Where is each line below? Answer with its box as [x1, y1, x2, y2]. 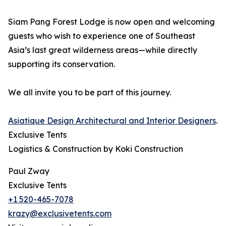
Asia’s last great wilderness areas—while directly [8, 45, 197, 55]
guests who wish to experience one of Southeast [8, 31, 195, 41]
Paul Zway [8, 166, 49, 177]
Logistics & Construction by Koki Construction [8, 144, 183, 154]
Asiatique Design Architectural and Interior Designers [8, 116, 216, 126]
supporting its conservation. [8, 59, 115, 70]
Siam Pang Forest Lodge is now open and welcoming [8, 17, 215, 27]
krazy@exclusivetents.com [8, 208, 111, 219]
